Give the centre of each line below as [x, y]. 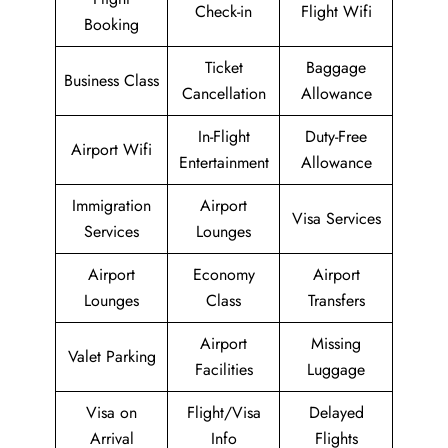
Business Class [111, 80]
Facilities [223, 369]
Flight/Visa [223, 412]
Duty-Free [336, 136]
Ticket [223, 67]
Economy [223, 274]
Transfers [336, 300]
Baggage [336, 67]
